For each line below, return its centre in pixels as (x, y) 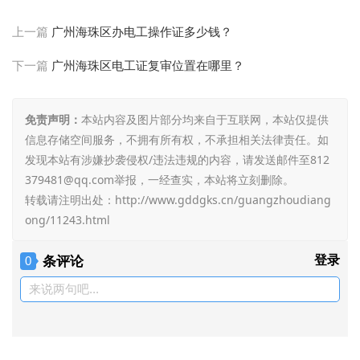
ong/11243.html (67, 220)
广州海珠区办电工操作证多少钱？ (142, 32)
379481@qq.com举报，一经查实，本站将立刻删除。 (160, 180)
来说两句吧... (64, 289)
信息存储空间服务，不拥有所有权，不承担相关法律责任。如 (177, 140)
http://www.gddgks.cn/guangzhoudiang (223, 200)
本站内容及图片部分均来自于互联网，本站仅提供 (205, 120)
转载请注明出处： (70, 200)
